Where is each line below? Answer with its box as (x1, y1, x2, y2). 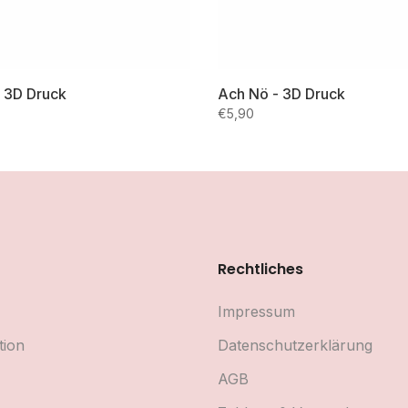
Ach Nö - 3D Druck (218, 85, 345, 103)
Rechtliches (218, 259, 303, 280)
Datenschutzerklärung (218, 336, 372, 354)
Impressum (218, 302, 295, 321)
